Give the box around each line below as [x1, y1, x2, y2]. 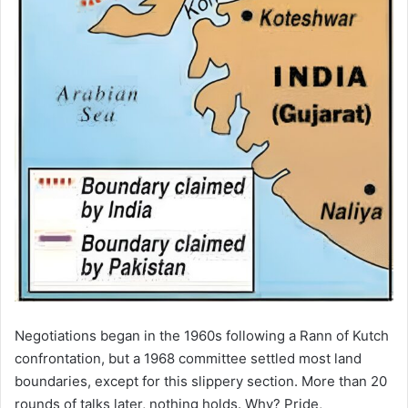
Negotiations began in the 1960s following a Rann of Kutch [15, 327, 389, 345]
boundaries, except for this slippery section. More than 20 [15, 372, 387, 391]
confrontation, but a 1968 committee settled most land [15, 350, 362, 368]
